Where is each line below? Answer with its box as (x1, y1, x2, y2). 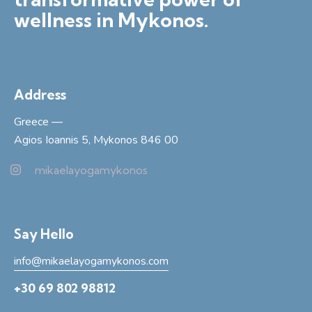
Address (14, 86, 66, 104)
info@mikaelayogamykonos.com (14, 253, 169, 269)
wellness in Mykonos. (14, 7, 208, 32)
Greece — (14, 114, 63, 130)
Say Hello (14, 226, 74, 243)
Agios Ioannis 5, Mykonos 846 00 (14, 132, 178, 148)
